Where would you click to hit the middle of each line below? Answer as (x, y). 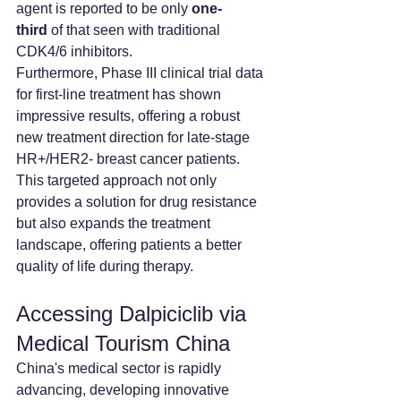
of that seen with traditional (136, 30)
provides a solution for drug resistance (138, 201)
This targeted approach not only (118, 180)
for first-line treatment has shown (120, 94)
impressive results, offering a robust (130, 115)
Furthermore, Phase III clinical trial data (141, 73)
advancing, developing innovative (124, 389)
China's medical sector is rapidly (120, 368)
